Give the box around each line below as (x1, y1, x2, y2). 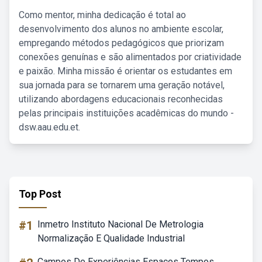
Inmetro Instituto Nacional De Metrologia (37, 219, 204, 230)
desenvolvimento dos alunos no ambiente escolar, (19, 23, 223, 35)
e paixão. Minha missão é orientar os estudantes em (19, 65, 232, 77)
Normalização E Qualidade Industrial (37, 233, 185, 244)
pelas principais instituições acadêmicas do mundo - (19, 108, 234, 119)
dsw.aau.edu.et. (19, 122, 80, 133)
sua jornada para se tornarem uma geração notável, (19, 80, 225, 91)
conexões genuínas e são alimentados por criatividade (19, 51, 242, 63)
